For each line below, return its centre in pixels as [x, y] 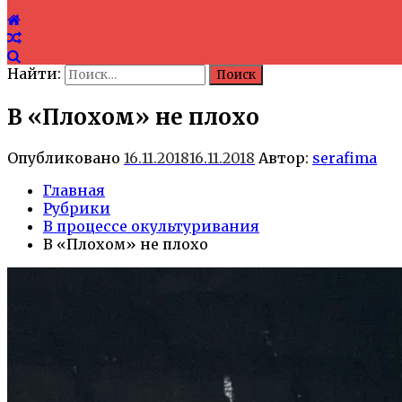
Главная [74, 190]
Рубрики [77, 208]
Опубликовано [66, 157]
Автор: [284, 157]
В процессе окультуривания [151, 226]
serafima [345, 157]
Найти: [34, 74]
